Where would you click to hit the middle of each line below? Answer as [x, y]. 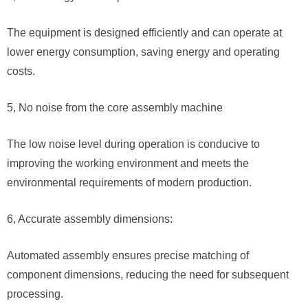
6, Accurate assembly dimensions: [90, 219]
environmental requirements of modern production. [129, 183]
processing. [35, 294]
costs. [21, 71]
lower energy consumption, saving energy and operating [143, 52]
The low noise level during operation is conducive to [133, 144]
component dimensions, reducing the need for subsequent [148, 275]
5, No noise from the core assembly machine [115, 108]
